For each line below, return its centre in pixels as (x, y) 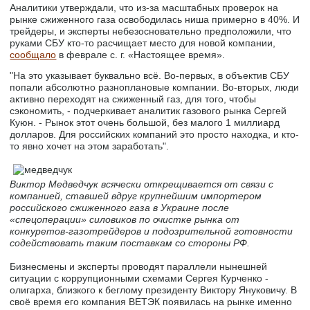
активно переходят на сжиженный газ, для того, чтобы (133, 99)
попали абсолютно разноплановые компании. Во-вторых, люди (155, 87)
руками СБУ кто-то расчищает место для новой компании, (143, 43)
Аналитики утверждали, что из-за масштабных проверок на (144, 8)
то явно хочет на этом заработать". (90, 146)
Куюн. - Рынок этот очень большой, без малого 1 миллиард (145, 122)
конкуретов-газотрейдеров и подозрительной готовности (152, 231)
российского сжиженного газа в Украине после (120, 208)
